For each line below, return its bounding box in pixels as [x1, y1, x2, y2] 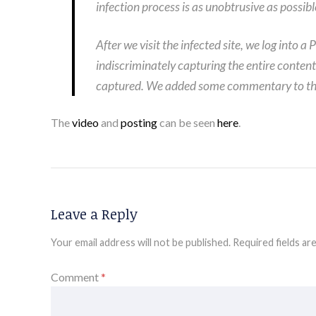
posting [121, 115, 157, 129]
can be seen [157, 115, 217, 129]
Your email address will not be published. [51, 236, 231, 248]
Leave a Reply [51, 203, 138, 224]
